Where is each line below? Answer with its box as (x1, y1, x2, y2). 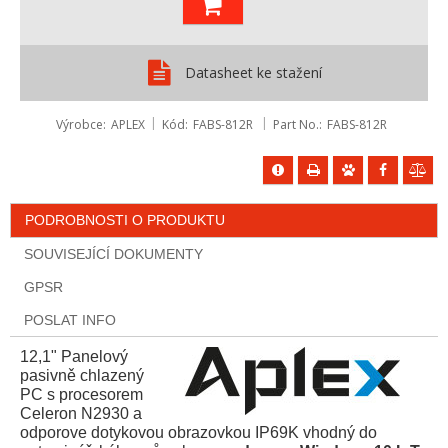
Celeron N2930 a (20, 404, 142, 422)
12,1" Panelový (20, 347, 128, 365)
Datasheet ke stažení (185, 62, 323, 82)
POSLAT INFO (24, 311, 116, 328)
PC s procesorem (20, 385, 143, 403)
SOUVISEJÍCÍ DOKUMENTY (24, 245, 203, 262)
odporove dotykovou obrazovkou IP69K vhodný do (20, 423, 377, 441)
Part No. (273, 115, 319, 133)
